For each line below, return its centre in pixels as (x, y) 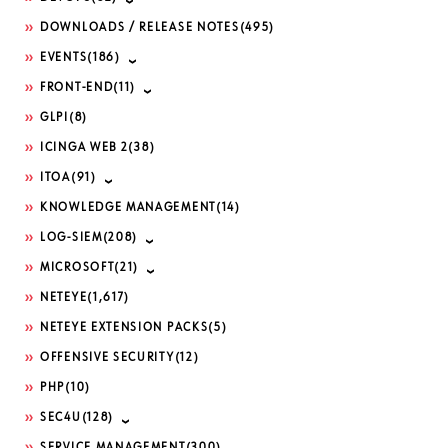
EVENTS (64, 58)
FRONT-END (77, 88)
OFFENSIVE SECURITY (107, 358)
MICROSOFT (77, 268)
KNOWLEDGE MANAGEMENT (128, 208)
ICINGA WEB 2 (84, 148)
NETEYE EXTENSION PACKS (124, 328)
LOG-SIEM (71, 238)
